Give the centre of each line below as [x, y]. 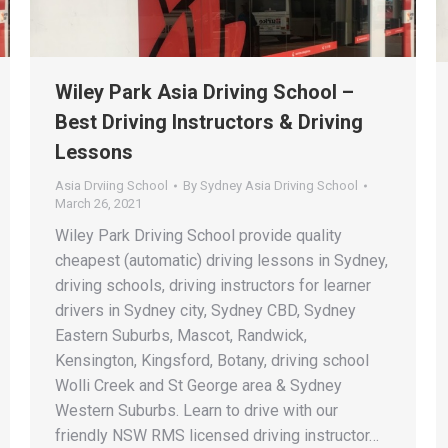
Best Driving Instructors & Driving [209, 121]
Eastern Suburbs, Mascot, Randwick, [181, 335]
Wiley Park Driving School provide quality [198, 235]
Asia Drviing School [111, 185]
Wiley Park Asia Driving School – [204, 91]
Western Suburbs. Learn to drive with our [196, 410]
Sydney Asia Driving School [279, 185]
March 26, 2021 [98, 203]
